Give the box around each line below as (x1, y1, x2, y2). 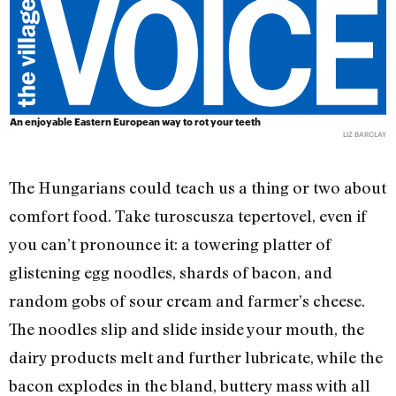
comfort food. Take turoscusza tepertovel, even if (9, 206, 367, 226)
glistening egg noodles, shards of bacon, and (9, 263, 332, 283)
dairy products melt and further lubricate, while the (9, 347, 383, 368)
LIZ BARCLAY (342, 130, 386, 140)
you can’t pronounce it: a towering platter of (9, 234, 331, 255)
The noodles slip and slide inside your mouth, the (9, 319, 364, 339)
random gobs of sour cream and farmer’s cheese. (9, 291, 365, 311)
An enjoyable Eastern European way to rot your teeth (10, 116, 262, 128)
